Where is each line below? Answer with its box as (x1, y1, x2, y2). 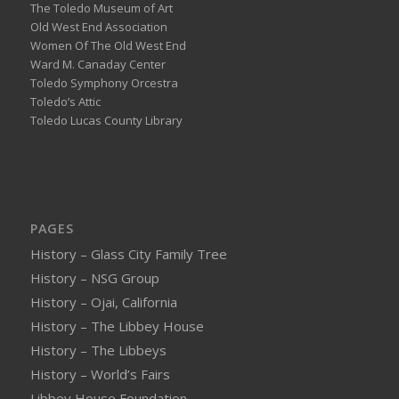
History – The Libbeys (29, 340, 167, 359)
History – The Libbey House (29, 316, 204, 335)
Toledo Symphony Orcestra (29, 74, 178, 91)
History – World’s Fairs (29, 364, 170, 383)
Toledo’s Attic (29, 93, 101, 110)
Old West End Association (29, 18, 167, 35)
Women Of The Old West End (29, 37, 186, 53)
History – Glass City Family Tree (29, 244, 227, 263)
